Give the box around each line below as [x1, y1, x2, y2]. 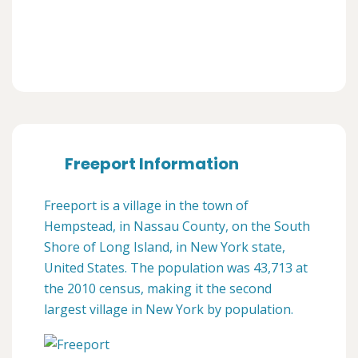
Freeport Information [65, 153, 239, 176]
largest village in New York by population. [44, 300, 293, 319]
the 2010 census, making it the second [44, 280, 272, 298]
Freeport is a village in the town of [44, 197, 249, 215]
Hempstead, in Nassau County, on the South [44, 217, 310, 236]
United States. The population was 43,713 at [44, 259, 308, 277]
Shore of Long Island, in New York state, [44, 238, 285, 257]
